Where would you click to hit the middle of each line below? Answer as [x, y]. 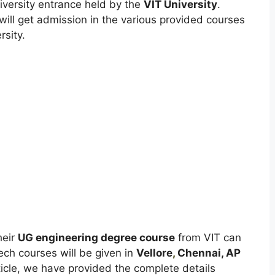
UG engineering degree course [96, 238]
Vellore [154, 253]
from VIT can [208, 238]
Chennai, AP [207, 253]
